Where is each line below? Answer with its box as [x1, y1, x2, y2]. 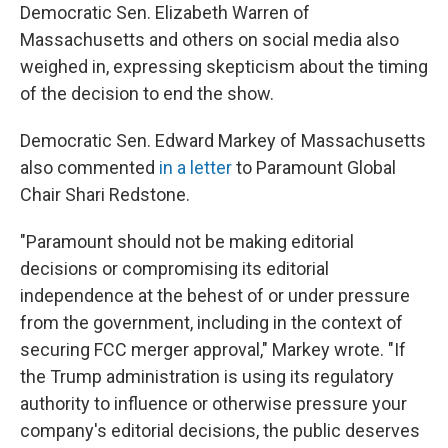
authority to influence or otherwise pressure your [20, 393, 407, 415]
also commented [20, 157, 159, 179]
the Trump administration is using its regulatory [20, 366, 394, 388]
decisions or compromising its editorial [20, 258, 329, 280]
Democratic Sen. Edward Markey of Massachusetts [20, 130, 426, 152]
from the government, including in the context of [20, 312, 403, 334]
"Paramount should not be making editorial [20, 231, 354, 253]
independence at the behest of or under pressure [20, 285, 410, 307]
